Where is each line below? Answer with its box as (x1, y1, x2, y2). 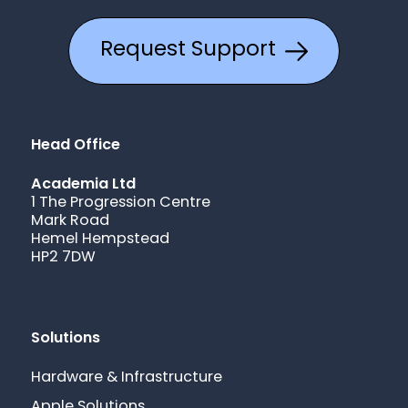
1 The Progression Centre (31, 196, 211, 211)
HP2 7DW (31, 250, 97, 266)
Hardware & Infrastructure (31, 371, 223, 386)
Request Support (100, 39, 277, 61)
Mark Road (31, 214, 110, 229)
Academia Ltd (31, 178, 137, 193)
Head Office (31, 138, 121, 154)
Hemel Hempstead (31, 232, 170, 248)
